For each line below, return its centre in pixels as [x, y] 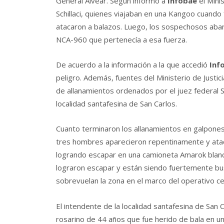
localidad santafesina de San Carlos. [116, 104]
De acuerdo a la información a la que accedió [133, 65]
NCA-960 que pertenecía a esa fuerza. [121, 39]
